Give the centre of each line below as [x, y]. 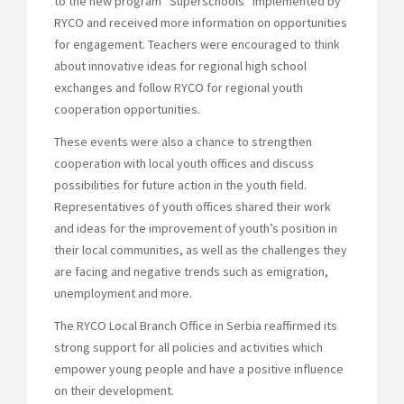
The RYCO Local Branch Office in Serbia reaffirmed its [196, 326]
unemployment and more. [123, 294]
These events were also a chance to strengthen [183, 142]
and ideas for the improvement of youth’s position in [196, 229]
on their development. [114, 391]
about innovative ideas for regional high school [180, 66]
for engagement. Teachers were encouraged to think [197, 45]
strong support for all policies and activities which [188, 348]
